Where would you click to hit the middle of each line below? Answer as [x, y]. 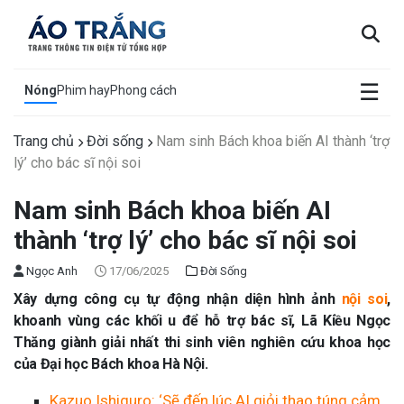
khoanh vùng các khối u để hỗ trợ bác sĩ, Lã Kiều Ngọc [202, 321]
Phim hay [83, 90]
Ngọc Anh [50, 271]
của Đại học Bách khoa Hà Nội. [111, 364]
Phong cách [143, 90]
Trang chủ [44, 141]
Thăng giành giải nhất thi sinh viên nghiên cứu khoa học [202, 342]
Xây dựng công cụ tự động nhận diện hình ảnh [178, 299]
